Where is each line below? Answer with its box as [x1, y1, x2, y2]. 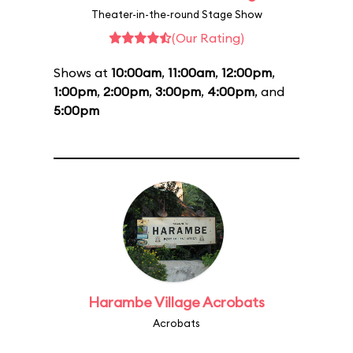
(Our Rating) [172, 30, 244, 46]
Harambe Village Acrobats [88, 293, 265, 311]
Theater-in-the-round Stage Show [91, 8, 262, 20]
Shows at [54, 65, 111, 80]
